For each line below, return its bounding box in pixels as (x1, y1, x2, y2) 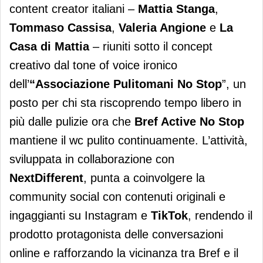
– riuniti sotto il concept (89, 40, 213, 53)
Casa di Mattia (9, 40, 89, 53)
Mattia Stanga (138, 2, 215, 16)
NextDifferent (9, 171, 83, 185)
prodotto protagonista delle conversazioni (9, 228, 223, 241)
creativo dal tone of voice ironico (9, 59, 177, 72)
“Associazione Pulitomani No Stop (29, 77, 222, 91)
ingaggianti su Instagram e (9, 209, 151, 222)
